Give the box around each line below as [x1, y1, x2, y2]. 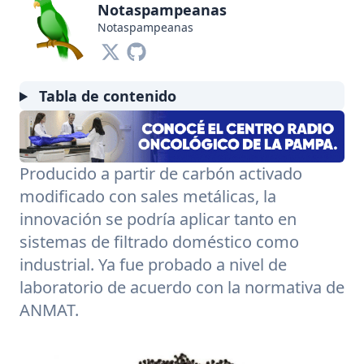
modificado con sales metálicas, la [19, 185, 276, 208]
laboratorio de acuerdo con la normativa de [19, 276, 344, 299]
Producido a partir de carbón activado [19, 162, 302, 185]
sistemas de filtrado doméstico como [19, 231, 299, 253]
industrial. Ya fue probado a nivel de [19, 253, 287, 276]
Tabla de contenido [35, 86, 177, 106]
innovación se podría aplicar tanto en [19, 208, 297, 231]
